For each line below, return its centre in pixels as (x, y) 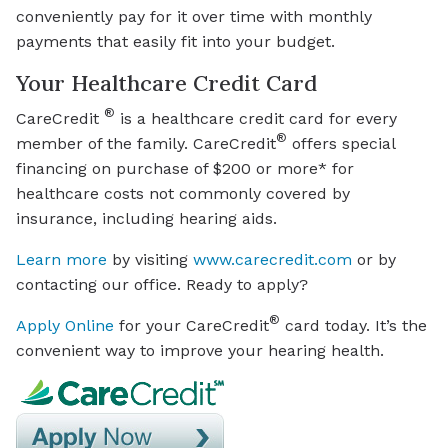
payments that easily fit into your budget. (175, 41)
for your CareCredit (191, 325)
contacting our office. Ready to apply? (162, 284)
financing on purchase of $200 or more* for (185, 168)
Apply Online (65, 325)
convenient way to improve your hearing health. (200, 350)
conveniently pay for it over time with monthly (194, 16)
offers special (341, 143)
